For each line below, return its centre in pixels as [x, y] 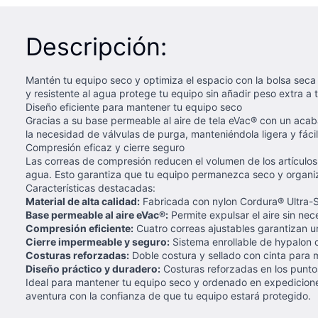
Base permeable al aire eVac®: [97, 215]
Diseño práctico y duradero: [93, 269]
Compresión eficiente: [79, 228]
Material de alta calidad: [83, 201]
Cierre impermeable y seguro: [98, 242]
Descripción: [96, 46]
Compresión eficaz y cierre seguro [105, 147]
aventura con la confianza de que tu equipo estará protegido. [168, 296]
